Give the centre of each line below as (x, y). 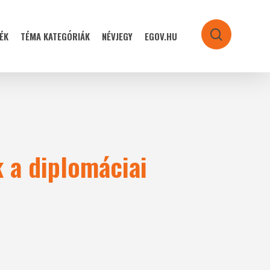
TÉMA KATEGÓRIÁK (55, 36)
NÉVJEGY (117, 36)
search (235, 37)
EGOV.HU (161, 36)
